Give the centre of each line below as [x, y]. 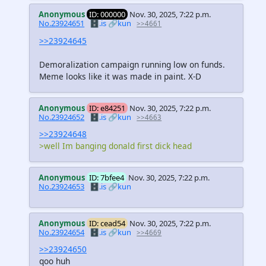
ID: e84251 [107, 108]
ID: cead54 [107, 223]
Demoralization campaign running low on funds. [132, 64]
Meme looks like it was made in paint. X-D [120, 76]
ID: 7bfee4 [107, 177]
